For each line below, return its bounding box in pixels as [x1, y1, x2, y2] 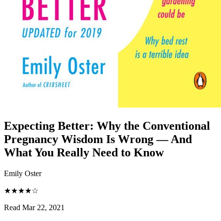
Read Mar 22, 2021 [4, 203, 65, 212]
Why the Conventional [97, 119, 210, 132]
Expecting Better [4, 119, 90, 132]
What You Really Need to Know [4, 146, 164, 159]
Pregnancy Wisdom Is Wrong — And [4, 132, 192, 146]
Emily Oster [4, 169, 41, 178]
